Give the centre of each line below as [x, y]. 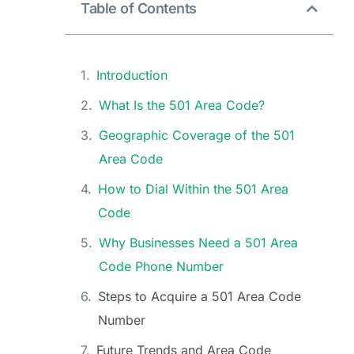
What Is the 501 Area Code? [182, 105]
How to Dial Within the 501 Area [193, 189]
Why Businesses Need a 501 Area [198, 243]
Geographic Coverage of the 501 [197, 136]
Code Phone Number [161, 267]
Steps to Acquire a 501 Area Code [200, 297]
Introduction [132, 75]
